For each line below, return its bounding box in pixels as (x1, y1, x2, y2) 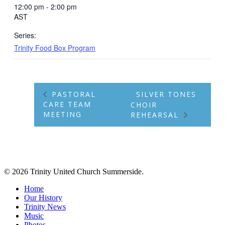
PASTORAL (49, 89, 96, 99)
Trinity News (24, 202, 66, 211)
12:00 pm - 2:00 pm (14, 1, 77, 12)
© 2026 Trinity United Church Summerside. (4, 167, 144, 176)
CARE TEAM (43, 99, 91, 109)
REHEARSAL (130, 109, 182, 120)
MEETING (43, 109, 82, 119)
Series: (14, 30, 36, 40)
